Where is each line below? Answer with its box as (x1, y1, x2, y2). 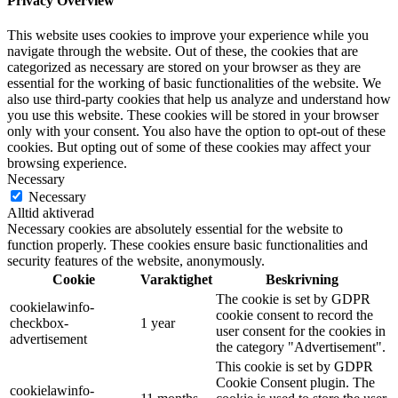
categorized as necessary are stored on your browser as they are (7, 60, 361, 76)
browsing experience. (7, 155, 127, 171)
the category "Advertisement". (216, 339, 386, 355)
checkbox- (10, 315, 68, 331)
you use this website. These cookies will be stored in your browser (7, 107, 378, 123)
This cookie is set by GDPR (216, 359, 373, 375)
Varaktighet (140, 272, 212, 288)
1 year (140, 315, 175, 331)
